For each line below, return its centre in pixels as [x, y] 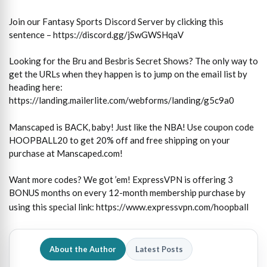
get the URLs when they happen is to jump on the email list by [128, 74]
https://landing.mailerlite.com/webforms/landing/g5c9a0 [122, 100]
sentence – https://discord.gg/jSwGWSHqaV [96, 34]
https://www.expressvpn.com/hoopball [172, 207]
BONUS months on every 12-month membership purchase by [127, 193]
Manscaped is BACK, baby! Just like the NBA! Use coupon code [131, 127]
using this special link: [52, 207]
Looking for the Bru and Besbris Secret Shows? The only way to [133, 61]
